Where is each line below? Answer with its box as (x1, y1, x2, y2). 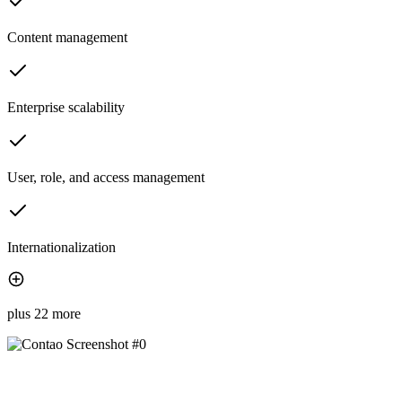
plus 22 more (7, 306, 81, 322)
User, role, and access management (7, 170, 205, 186)
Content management (7, 30, 127, 46)
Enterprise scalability (7, 100, 125, 116)
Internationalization (7, 240, 116, 256)
